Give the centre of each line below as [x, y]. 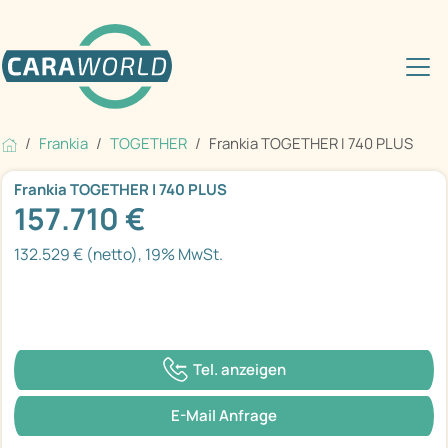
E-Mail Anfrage [224, 415]
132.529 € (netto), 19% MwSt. [118, 254]
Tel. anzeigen [239, 369]
